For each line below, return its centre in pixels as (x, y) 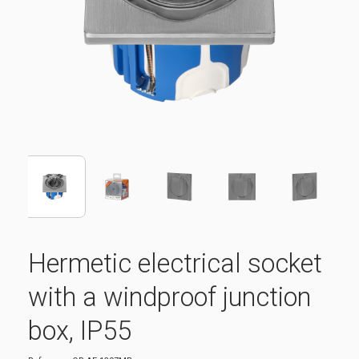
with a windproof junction (169, 297)
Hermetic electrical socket (175, 263)
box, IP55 (80, 331)
